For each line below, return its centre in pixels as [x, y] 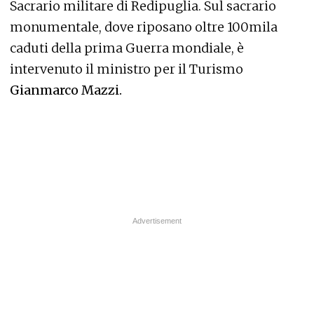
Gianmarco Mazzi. [66, 90]
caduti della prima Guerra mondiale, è [127, 48]
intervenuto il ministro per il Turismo [127, 69]
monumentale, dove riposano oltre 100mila [144, 27]
